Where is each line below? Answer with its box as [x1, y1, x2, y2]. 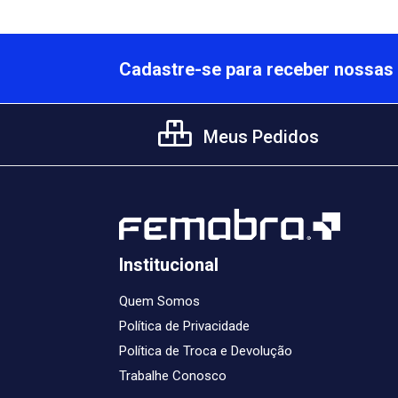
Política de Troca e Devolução [119, 343, 292, 359]
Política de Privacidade [119, 318, 250, 334]
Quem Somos [119, 293, 200, 309]
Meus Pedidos [199, 126, 319, 147]
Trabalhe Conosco [119, 368, 227, 384]
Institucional [119, 254, 219, 275]
